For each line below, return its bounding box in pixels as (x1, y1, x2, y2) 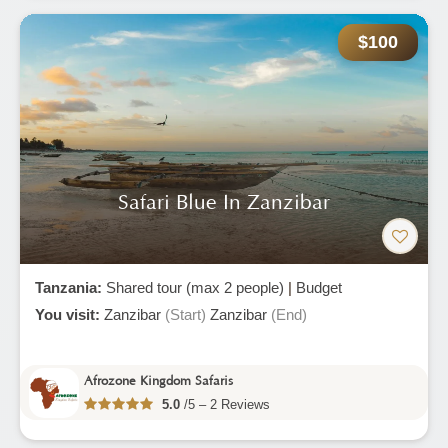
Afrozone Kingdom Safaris (84, 373, 233, 388)
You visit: (35, 306, 104, 323)
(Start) (165, 306, 206, 323)
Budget (296, 279, 342, 296)
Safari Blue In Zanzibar (118, 190, 330, 215)
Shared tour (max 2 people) (106, 279, 284, 296)
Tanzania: (35, 279, 106, 296)
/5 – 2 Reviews (180, 396, 270, 412)
